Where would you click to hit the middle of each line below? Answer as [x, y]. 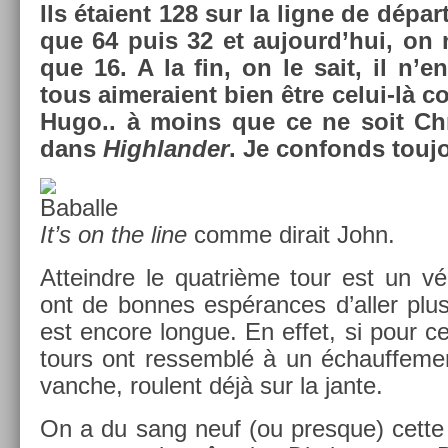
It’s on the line [113, 234]
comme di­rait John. [291, 234]
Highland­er [166, 148]
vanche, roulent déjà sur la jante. [211, 385]
